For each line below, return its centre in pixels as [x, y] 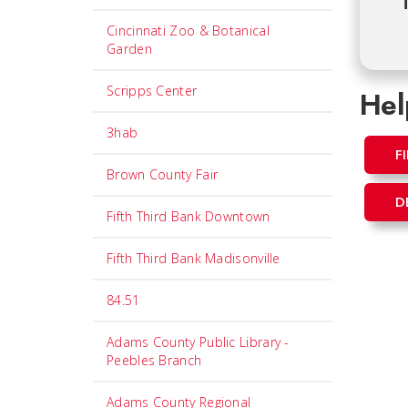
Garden [129, 49]
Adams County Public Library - [198, 342]
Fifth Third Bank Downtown [189, 216]
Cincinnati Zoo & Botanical [188, 31]
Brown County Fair [163, 174]
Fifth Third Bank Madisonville [194, 258]
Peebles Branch [154, 360]
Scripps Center [152, 91]
